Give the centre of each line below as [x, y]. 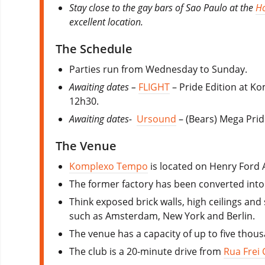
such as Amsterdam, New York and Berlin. [162, 216]
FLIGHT [154, 87]
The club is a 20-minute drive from [147, 251]
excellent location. [106, 22]
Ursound [157, 119]
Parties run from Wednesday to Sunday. [159, 69]
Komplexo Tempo [109, 166]
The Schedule [94, 49]
